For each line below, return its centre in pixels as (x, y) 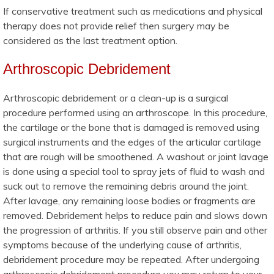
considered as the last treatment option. (90, 40)
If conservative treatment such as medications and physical (133, 11)
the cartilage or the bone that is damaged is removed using (131, 127)
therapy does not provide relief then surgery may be (116, 25)
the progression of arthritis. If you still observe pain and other (135, 230)
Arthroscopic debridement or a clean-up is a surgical (116, 98)
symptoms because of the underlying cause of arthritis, (122, 244)
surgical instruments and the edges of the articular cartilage (132, 142)
